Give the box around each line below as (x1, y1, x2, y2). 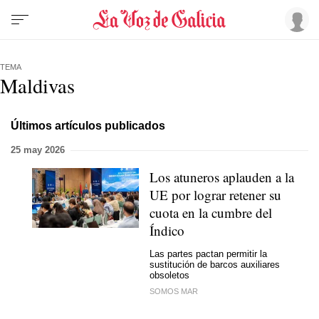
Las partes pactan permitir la (150, 248, 267, 259)
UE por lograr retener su (150, 186, 281, 204)
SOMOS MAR (150, 287, 198, 296)
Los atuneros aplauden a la (150, 168, 294, 186)
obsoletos (150, 269, 189, 281)
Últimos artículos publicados (11, 119, 165, 132)
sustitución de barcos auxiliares (150, 258, 280, 270)
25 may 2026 (11, 145, 65, 155)
